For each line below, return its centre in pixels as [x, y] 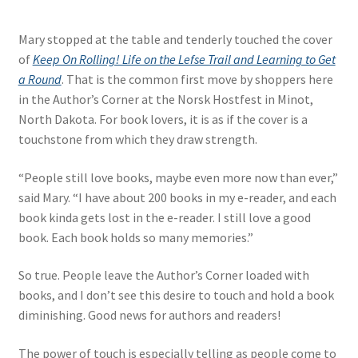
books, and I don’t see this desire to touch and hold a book [176, 295]
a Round [40, 80]
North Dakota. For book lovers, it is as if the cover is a [163, 119]
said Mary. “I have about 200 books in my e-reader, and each [177, 197]
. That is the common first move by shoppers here [197, 80]
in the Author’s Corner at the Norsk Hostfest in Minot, [165, 99]
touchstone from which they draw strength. [137, 139]
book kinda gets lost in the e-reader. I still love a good [164, 217]
